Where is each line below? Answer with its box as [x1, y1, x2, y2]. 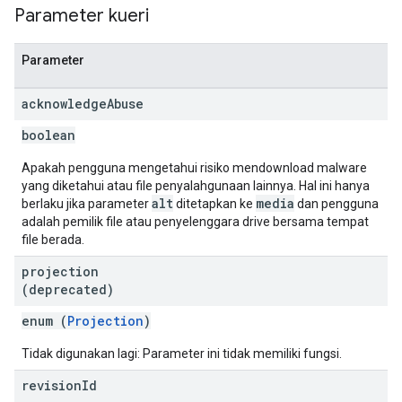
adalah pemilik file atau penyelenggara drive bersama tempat [22, 214, 369, 229]
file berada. [22, 232, 84, 247]
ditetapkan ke [173, 197, 256, 211]
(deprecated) [22, 281, 114, 298]
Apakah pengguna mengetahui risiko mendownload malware [22, 161, 367, 175]
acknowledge [22, 95, 107, 112]
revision [22, 377, 82, 394]
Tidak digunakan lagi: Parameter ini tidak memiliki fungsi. [22, 346, 342, 361]
